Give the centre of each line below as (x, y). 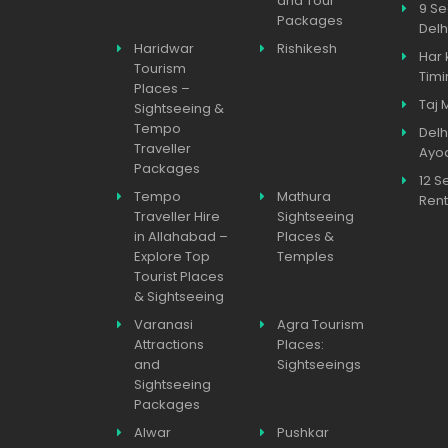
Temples (305, 256)
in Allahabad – (181, 236)
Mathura (303, 196)
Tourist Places (179, 276)
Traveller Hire (177, 216)
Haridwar (164, 48)
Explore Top (172, 256)
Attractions (169, 344)
